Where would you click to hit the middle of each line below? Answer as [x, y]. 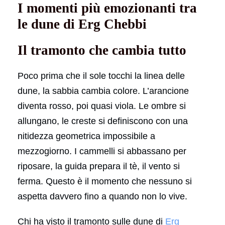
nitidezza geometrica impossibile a [86, 136]
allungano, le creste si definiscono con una [103, 121]
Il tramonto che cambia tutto [102, 50]
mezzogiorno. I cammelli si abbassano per [102, 151]
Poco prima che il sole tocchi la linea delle [101, 76]
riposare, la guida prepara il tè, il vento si [99, 166]
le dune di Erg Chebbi [82, 24]
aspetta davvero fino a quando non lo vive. [102, 196]
